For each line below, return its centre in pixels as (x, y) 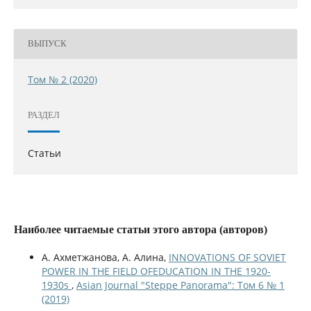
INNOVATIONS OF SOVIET (227, 257)
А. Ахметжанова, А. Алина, (105, 257)
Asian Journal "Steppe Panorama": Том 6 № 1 (180, 285)
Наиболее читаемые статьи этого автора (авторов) (140, 229)
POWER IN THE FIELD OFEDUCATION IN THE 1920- (156, 271)
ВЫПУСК (47, 44)
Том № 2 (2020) (62, 79)
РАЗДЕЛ (43, 115)
